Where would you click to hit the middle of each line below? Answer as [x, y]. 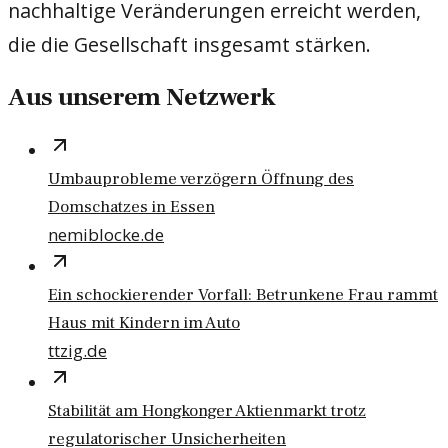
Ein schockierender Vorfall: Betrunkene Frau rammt [243, 295]
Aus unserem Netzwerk [142, 98]
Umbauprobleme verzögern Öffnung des [201, 179]
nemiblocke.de [106, 235]
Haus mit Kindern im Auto [144, 323]
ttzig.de [77, 351]
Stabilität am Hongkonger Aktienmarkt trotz [207, 411]
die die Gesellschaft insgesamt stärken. [189, 44]
